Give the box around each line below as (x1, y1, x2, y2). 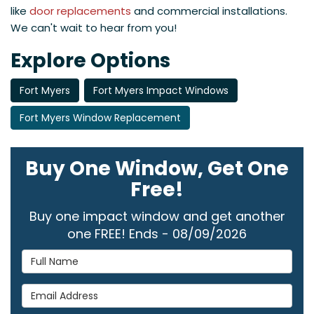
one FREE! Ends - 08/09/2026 (67, 225, 247, 243)
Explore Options (11, 47, 170, 75)
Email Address (21, 283, 102, 299)
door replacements (29, 4, 131, 19)
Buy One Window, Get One (25, 155, 289, 183)
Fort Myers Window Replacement (20, 111, 181, 125)
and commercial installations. (131, 4, 287, 19)
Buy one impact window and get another (29, 207, 285, 226)
